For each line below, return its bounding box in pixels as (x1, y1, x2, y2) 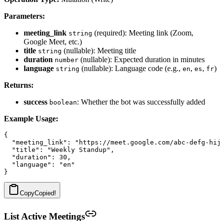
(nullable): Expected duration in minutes (78, 55, 205, 64)
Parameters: (4, 11, 45, 20)
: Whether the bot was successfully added (77, 97, 205, 106)
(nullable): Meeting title (62, 46, 136, 55)
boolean (49, 98, 77, 106)
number (55, 56, 78, 64)
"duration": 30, (4, 153, 71, 161)
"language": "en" (4, 160, 75, 168)
